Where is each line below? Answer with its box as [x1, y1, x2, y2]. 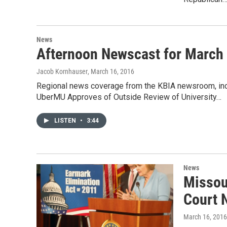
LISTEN [54, 117, 78, 124]
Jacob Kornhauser [36, 67, 88, 75]
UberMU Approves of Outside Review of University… [36, 92, 221, 102]
